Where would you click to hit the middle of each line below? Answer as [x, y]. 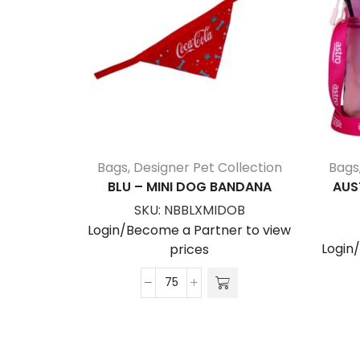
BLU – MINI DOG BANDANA [189, 186]
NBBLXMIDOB [204, 210]
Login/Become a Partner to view [189, 230]
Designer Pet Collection [207, 167]
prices [189, 249]
